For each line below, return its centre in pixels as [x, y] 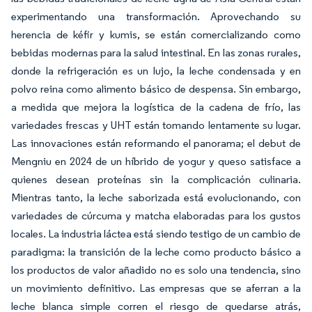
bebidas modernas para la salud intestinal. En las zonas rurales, [156, 53]
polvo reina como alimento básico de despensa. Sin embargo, [156, 89]
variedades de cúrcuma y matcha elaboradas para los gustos [156, 216]
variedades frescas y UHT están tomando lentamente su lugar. [156, 125]
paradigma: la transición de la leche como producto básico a [156, 252]
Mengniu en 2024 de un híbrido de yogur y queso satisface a [156, 161]
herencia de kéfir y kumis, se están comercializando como [156, 34]
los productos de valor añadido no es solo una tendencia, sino [156, 270]
